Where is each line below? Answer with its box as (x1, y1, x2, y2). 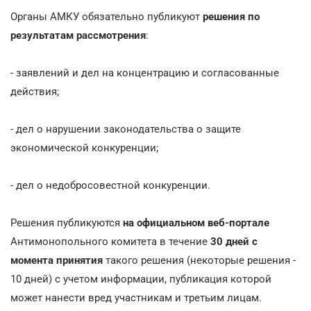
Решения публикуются (10, 216, 123, 229)
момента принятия (10, 253, 103, 267)
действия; (10, 85, 59, 98)
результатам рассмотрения (10, 28, 146, 42)
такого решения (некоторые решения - (103, 253, 296, 267)
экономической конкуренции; (10, 141, 158, 154)
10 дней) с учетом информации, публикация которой (10, 272, 271, 285)
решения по (203, 10, 260, 23)
